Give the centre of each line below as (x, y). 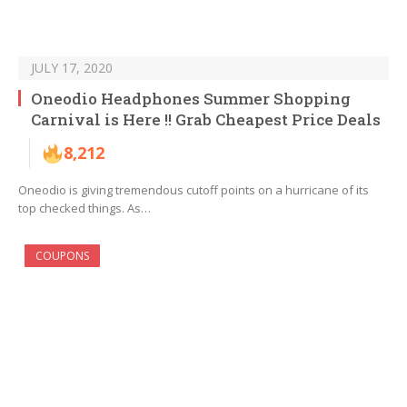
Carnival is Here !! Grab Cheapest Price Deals (206, 120)
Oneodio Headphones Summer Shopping (191, 99)
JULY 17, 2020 (72, 68)
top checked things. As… (84, 208)
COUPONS (62, 256)
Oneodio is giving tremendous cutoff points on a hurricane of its (194, 190)
